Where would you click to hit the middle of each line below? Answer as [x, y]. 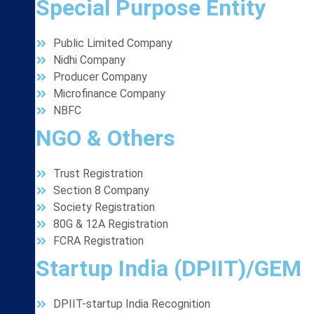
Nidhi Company [89, 60]
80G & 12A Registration [111, 224]
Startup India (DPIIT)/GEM [169, 268]
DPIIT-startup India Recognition [132, 304]
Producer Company [100, 77]
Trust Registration [98, 173]
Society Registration [104, 207]
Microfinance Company [109, 94]
